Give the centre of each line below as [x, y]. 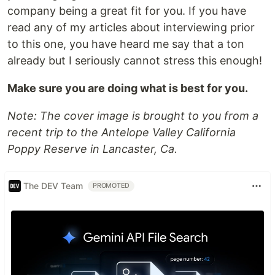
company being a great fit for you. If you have [127, 10]
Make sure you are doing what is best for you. [128, 88]
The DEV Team [53, 186]
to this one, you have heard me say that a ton [126, 44]
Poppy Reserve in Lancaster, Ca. [92, 149]
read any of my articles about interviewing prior [131, 27]
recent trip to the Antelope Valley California [122, 132]
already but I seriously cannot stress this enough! [135, 60]
